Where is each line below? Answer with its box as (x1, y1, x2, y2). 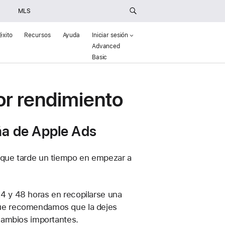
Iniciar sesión (91, 32, 129, 39)
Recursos (24, 32, 51, 39)
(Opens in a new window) (120, 43, 189, 50)
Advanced (91, 43, 120, 50)
